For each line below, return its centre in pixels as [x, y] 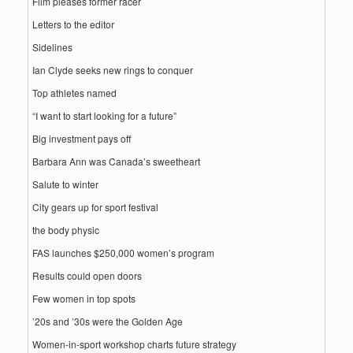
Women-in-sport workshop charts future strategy [134, 344]
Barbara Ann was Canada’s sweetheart [116, 161]
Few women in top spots [84, 298]
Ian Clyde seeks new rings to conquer [113, 70]
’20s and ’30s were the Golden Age [108, 321]
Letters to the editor [73, 24]
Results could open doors [87, 275]
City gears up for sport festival [95, 207]
